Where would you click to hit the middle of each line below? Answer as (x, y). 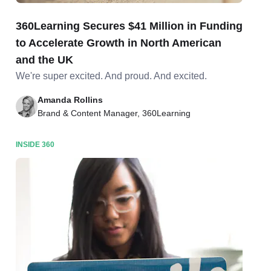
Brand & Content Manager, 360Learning (114, 113)
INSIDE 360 (35, 145)
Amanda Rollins (70, 100)
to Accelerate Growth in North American (118, 43)
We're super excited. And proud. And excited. (111, 76)
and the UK (44, 60)
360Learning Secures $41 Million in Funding (129, 26)
